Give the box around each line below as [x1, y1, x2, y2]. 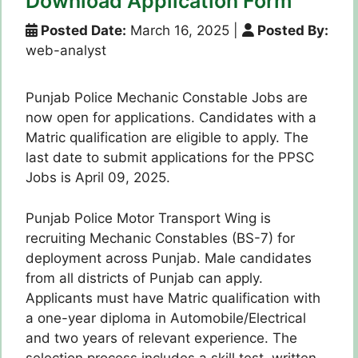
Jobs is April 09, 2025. [26, 169, 170, 186]
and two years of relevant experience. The [26, 329, 297, 346]
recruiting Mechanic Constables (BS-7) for [26, 229, 295, 246]
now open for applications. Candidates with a [26, 109, 316, 126]
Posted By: [254, 22, 328, 39]
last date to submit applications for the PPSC [26, 149, 314, 166]
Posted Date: [38, 22, 126, 39]
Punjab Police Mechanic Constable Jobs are [26, 89, 308, 106]
